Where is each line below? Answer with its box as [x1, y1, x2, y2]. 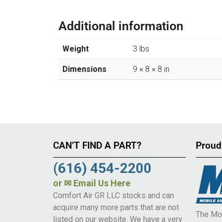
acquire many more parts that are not [53, 202, 179, 212]
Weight [62, 44, 89, 54]
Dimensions [62, 64, 107, 74]
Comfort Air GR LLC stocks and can [53, 190, 174, 200]
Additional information [58, 18, 183, 33]
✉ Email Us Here [64, 177, 130, 188]
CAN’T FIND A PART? [53, 139, 141, 151]
